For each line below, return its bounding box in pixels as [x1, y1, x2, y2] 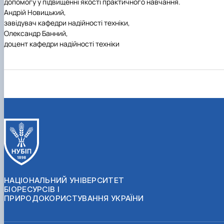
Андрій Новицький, [4, 7, 66, 17]
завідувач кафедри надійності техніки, [4, 17, 130, 27]
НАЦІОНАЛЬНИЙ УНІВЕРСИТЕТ [4, 175, 124, 185]
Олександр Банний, [4, 28, 68, 38]
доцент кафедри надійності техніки [4, 38, 119, 48]
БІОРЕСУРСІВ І [4, 184, 59, 194]
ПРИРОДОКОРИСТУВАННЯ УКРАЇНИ [4, 193, 144, 203]
